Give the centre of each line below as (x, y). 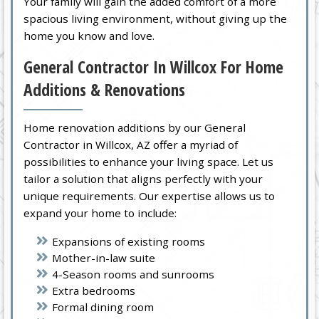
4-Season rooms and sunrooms (134, 274)
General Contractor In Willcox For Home (154, 67)
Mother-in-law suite (104, 258)
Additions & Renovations (105, 89)
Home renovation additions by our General (135, 128)
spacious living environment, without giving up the (156, 18)
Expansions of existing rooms (129, 242)
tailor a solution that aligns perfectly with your (143, 179)
